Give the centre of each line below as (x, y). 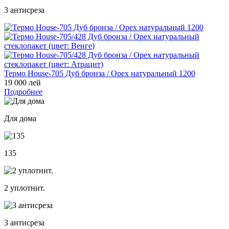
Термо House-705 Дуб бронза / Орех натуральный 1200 (100, 73)
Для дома (20, 118)
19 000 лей (22, 82)
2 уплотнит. (25, 188)
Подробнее (23, 91)
